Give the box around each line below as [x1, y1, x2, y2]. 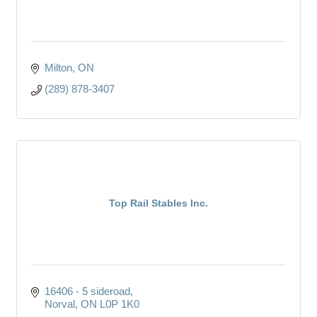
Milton [44, 61, 72, 74]
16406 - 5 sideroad [44, 284, 130, 297]
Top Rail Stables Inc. [109, 197, 208, 209]
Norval [44, 297, 75, 310]
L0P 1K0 [99, 297, 139, 310]
